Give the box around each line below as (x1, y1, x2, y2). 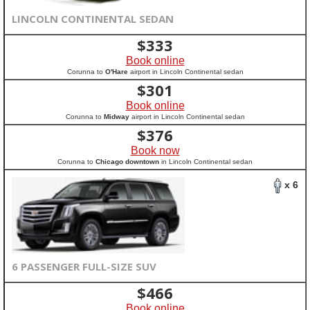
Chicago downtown (95, 158, 159, 165)
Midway (103, 113, 129, 120)
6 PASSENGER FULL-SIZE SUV (12, 259, 156, 273)
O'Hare (104, 68, 128, 75)
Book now (130, 145, 180, 156)
